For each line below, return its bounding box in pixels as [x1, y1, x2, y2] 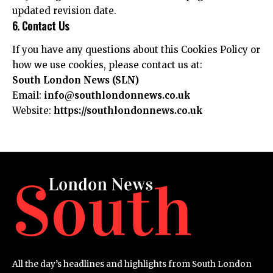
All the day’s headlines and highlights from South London [12, 258, 252, 269]
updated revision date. [12, 5, 116, 16]
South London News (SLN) [12, 74, 139, 86]
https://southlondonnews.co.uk [54, 104, 203, 116]
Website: [12, 104, 54, 116]
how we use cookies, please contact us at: [12, 58, 202, 71]
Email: [12, 89, 44, 101]
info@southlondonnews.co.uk [44, 89, 191, 101]
